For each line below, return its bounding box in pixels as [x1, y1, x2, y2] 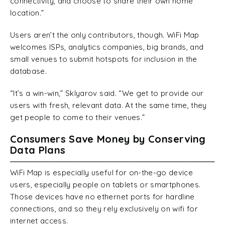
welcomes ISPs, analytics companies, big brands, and [10, 42, 204, 52]
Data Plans [10, 143, 66, 156]
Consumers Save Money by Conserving [10, 132, 206, 145]
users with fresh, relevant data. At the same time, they [10, 100, 207, 110]
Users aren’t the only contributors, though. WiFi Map [10, 30, 199, 40]
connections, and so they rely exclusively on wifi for [10, 203, 198, 213]
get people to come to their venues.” [10, 112, 145, 122]
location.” [10, 8, 44, 18]
